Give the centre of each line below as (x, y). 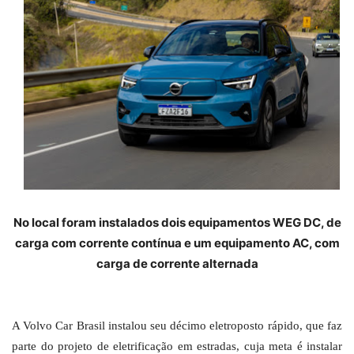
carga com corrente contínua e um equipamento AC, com (177, 243)
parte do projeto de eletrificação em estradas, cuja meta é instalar (177, 346)
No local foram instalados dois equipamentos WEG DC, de (177, 222)
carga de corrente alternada (177, 263)
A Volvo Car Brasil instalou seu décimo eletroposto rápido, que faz (177, 325)
